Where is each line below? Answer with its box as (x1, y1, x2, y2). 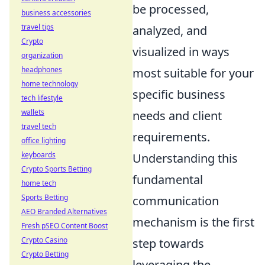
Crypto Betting (21, 249, 69, 259)
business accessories (21, 8, 91, 18)
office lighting (21, 135, 66, 146)
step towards (132, 235, 204, 252)
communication (132, 193, 219, 209)
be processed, (132, 1, 209, 18)
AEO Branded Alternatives (21, 206, 107, 216)
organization (21, 50, 63, 60)
